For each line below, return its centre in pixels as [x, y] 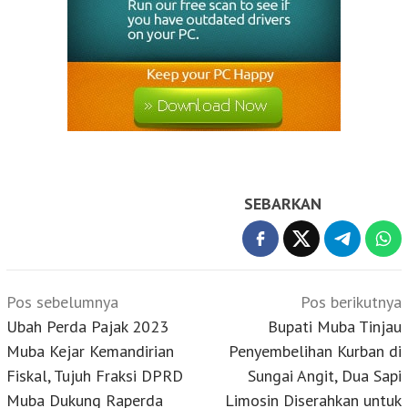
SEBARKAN [283, 203]
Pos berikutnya [351, 301]
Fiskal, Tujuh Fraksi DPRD [95, 375]
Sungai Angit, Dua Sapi [325, 375]
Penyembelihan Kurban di [315, 351]
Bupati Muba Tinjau [335, 326]
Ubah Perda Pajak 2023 [87, 326]
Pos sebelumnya [62, 301]
